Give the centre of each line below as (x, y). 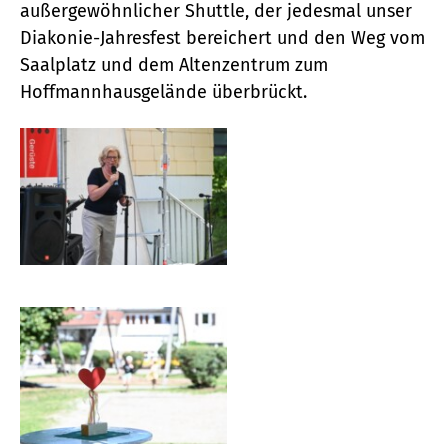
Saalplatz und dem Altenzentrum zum (174, 64)
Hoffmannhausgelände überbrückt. (163, 91)
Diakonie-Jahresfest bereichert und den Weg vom (222, 37)
